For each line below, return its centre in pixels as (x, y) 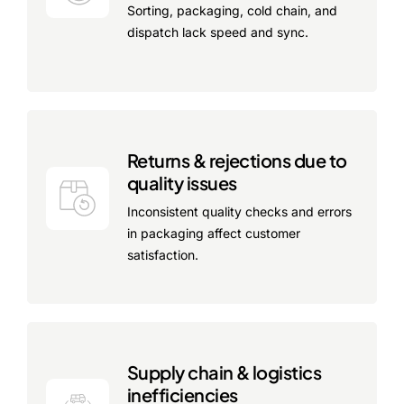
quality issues (182, 182)
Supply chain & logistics (225, 372)
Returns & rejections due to (237, 160)
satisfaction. (163, 254)
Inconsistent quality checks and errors (239, 211)
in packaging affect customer (214, 233)
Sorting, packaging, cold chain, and (232, 10)
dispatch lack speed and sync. (218, 32)
